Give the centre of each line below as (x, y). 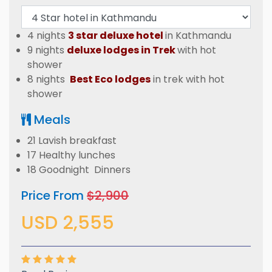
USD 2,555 (68, 223)
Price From (54, 195)
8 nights (49, 79)
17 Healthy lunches (71, 155)
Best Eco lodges (110, 79)
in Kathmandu (198, 36)
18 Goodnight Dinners (79, 170)
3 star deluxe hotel (116, 36)
